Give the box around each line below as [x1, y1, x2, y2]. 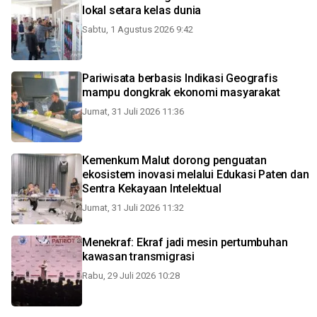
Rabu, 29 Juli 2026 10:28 [82, 270, 180, 281]
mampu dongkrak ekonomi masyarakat [82, 86, 280, 99]
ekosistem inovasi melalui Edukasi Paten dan [82, 168, 309, 181]
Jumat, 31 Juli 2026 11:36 [82, 106, 184, 117]
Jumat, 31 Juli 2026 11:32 [82, 202, 184, 213]
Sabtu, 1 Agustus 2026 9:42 [82, 24, 193, 35]
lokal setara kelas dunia [82, 4, 202, 17]
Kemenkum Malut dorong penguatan [82, 154, 267, 167]
